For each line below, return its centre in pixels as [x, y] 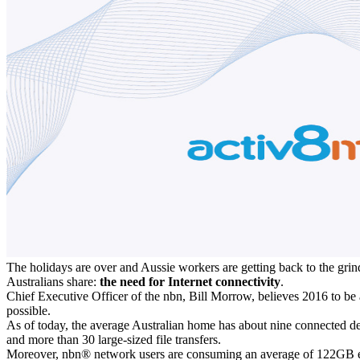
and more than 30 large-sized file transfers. [114, 339]
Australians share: [53, 281]
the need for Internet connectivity [190, 281]
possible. [29, 310]
